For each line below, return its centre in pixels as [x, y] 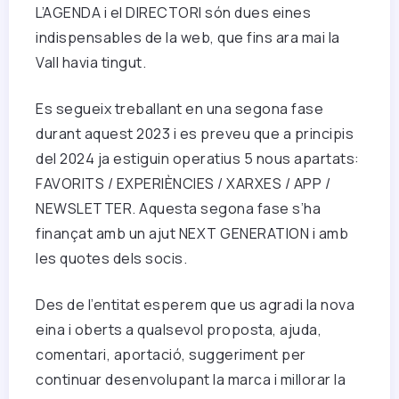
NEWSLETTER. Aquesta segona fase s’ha [178, 209]
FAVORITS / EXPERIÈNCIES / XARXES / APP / [183, 184]
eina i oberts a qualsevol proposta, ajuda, [179, 330]
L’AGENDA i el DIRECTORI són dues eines [173, 13]
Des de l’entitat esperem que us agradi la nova [195, 305]
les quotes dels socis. [111, 259]
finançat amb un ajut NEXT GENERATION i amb [192, 234]
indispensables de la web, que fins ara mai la [188, 38]
